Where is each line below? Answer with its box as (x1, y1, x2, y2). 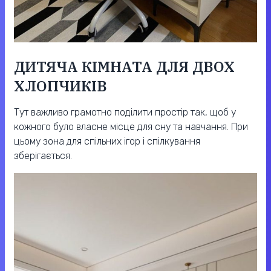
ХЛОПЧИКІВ (14, 76, 107, 96)
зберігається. (14, 149, 72, 162)
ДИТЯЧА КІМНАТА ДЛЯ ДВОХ (14, 56, 235, 76)
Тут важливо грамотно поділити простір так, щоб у (14, 106, 236, 118)
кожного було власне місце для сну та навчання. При (14, 120, 248, 132)
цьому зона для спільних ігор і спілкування (14, 135, 200, 147)
